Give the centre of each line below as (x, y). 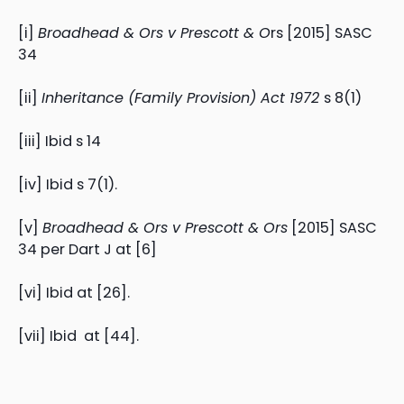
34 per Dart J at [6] (87, 250)
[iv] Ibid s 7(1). (68, 185)
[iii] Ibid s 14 (60, 141)
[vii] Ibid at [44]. (78, 336)
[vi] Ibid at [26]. (74, 293)
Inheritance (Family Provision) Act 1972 (183, 97)
